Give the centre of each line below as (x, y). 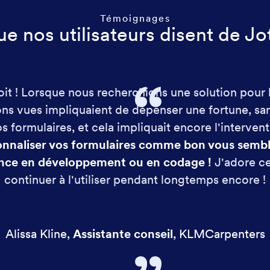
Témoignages (135, 18)
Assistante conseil (123, 234)
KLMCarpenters (222, 234)
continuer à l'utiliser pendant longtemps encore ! (135, 180)
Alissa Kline (36, 234)
